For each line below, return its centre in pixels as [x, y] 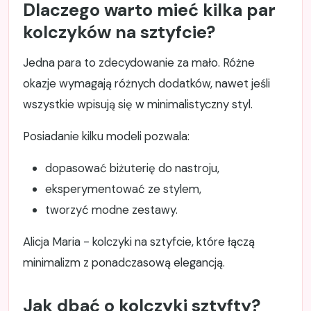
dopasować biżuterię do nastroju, [132, 168]
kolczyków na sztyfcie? [119, 33]
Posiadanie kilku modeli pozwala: [106, 136]
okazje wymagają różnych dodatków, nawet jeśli [146, 84]
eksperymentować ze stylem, [123, 189]
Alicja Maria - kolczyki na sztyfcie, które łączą [139, 242]
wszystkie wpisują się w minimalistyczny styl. [138, 104]
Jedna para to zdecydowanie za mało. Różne [139, 63]
